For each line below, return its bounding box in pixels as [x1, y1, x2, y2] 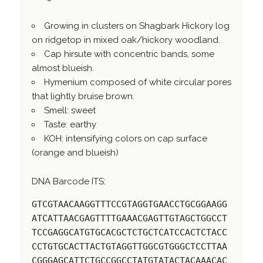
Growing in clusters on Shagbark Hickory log [43, 21, 230, 32]
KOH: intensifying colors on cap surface [43, 133, 207, 144]
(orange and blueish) [31, 147, 119, 159]
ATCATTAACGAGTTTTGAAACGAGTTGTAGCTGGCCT [31, 213, 227, 224]
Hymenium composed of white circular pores [43, 77, 231, 88]
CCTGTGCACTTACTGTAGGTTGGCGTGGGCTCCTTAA [31, 241, 227, 252]
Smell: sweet [43, 105, 96, 116]
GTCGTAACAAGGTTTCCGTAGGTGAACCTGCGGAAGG [31, 199, 227, 210]
